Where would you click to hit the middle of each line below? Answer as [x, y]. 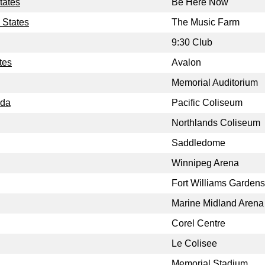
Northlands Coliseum [216, 123]
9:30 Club [192, 43]
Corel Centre [198, 224]
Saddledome [198, 143]
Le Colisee [194, 244]
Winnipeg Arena [205, 163]
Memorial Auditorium [215, 83]
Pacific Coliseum [207, 103]
